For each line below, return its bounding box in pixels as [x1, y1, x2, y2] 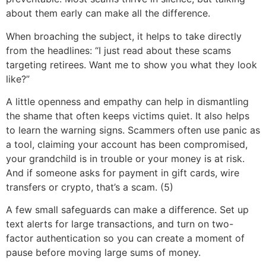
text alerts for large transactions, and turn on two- [6, 218, 233, 230]
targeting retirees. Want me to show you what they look [6, 58, 257, 71]
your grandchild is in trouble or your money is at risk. [6, 153, 245, 165]
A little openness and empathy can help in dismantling [6, 96, 249, 108]
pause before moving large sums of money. [6, 246, 201, 259]
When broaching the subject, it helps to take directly [6, 30, 242, 42]
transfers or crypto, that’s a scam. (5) [6, 181, 173, 194]
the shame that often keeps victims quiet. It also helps [6, 110, 249, 122]
